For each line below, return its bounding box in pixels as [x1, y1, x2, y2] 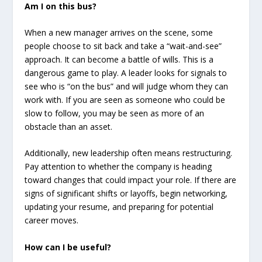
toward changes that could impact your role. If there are [25, 174, 237, 186]
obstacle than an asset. [25, 121, 113, 133]
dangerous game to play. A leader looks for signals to [25, 67, 227, 79]
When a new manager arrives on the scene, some [25, 27, 213, 39]
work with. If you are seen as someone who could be [25, 94, 226, 106]
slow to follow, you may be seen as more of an [25, 108, 205, 119]
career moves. [25, 215, 79, 226]
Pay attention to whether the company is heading [25, 161, 212, 173]
